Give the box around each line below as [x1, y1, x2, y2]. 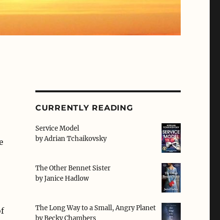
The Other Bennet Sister [35, 164, 110, 173]
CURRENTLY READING [35, 103, 133, 113]
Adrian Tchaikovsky [44, 135, 107, 143]
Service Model [35, 124, 79, 133]
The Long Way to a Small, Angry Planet [35, 204, 156, 213]
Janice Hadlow [44, 174, 89, 183]
